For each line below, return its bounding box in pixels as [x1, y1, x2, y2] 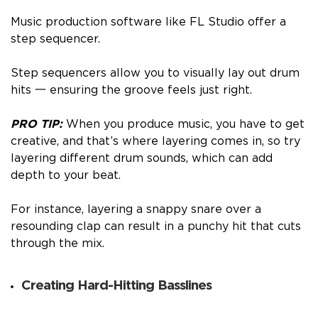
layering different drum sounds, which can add [11, 153, 273, 165]
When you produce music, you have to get [66, 119, 305, 131]
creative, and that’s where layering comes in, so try [11, 136, 300, 148]
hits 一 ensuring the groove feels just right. [11, 84, 252, 97]
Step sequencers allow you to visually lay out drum [11, 67, 300, 79]
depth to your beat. [11, 170, 121, 182]
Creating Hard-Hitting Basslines [21, 278, 212, 292]
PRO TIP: [11, 119, 66, 131]
